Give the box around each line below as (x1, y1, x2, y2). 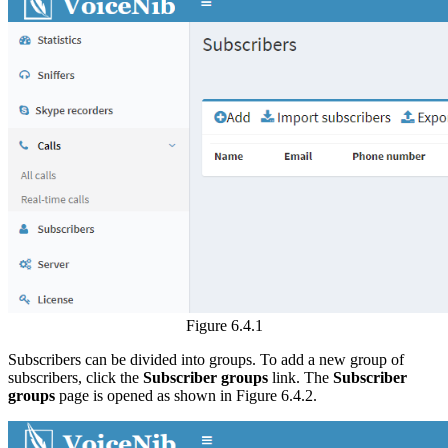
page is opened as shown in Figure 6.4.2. (55, 386, 317, 404)
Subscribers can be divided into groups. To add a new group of (8, 350, 404, 368)
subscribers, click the (8, 368, 143, 386)
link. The (268, 368, 333, 386)
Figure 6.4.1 (185, 316, 263, 334)
